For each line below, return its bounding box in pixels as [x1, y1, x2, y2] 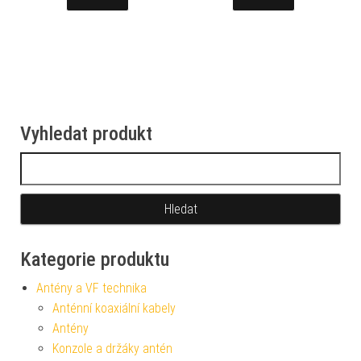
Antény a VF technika [36, 280, 147, 296]
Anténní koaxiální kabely [52, 300, 176, 316]
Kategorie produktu [20, 247, 169, 271]
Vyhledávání [19, 153, 84, 169]
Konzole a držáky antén [52, 340, 172, 356]
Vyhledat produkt [20, 122, 152, 145]
